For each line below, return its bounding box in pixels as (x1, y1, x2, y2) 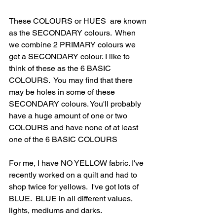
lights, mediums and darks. (9, 205, 104, 215)
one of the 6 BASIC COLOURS (9, 134, 117, 144)
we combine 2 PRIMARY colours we (9, 39, 138, 49)
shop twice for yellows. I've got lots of (9, 182, 141, 191)
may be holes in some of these (9, 87, 117, 97)
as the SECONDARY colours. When (9, 28, 138, 37)
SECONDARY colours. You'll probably (9, 99, 143, 109)
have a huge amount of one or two (9, 110, 129, 120)
